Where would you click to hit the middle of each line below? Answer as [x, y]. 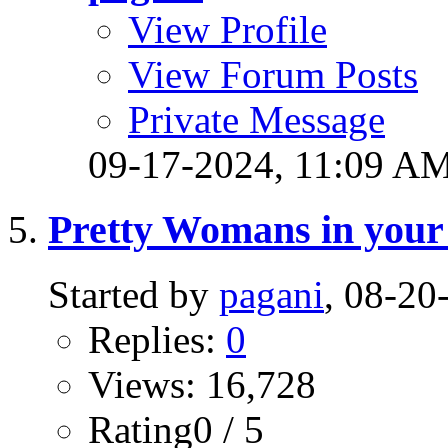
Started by [133, 294]
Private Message [256, 120]
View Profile [227, 30]
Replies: [157, 339]
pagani [271, 294]
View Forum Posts [273, 75]
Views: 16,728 [202, 384]
